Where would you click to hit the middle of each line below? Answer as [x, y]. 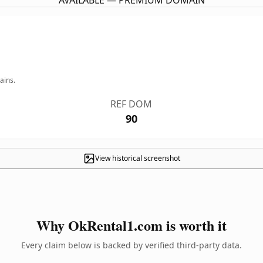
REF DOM [131, 104]
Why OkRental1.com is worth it [131, 225]
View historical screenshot [137, 158]
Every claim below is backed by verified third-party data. [131, 245]
